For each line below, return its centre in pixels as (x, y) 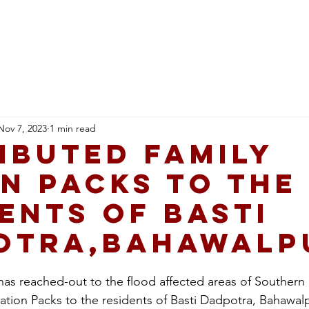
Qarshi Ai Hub (195, 22)
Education (107, 22)
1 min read (73, 128)
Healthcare (28, 22)
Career (274, 22)
